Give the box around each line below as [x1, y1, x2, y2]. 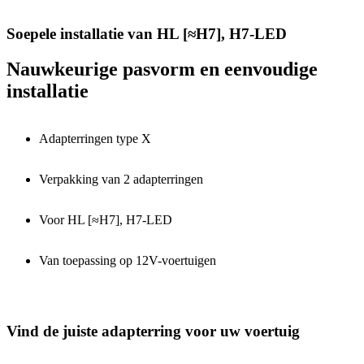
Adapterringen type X [39, 132, 151, 146]
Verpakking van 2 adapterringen [39, 172, 203, 187]
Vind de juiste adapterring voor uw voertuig [6, 323, 300, 340]
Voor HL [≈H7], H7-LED [39, 213, 172, 227]
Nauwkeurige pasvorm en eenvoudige [6, 58, 318, 80]
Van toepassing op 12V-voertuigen [39, 253, 216, 268]
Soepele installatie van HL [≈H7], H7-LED [6, 24, 287, 42]
